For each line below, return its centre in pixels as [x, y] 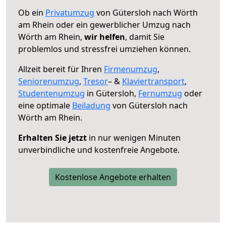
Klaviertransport [153, 81]
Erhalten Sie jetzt [52, 137]
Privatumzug [70, 12]
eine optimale [45, 105]
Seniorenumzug [49, 81]
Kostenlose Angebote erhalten [113, 177]
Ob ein [32, 12]
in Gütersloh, [111, 93]
